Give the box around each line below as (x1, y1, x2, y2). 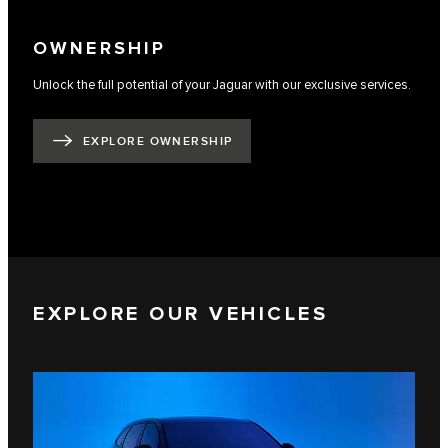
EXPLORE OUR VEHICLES (33, 302, 328, 327)
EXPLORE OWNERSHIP (83, 134, 233, 150)
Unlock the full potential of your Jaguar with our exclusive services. (33, 76, 411, 93)
